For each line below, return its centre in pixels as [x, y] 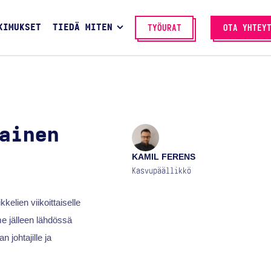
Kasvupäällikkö [162, 171]
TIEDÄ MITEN [82, 28]
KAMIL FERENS [164, 157]
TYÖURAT [164, 28]
